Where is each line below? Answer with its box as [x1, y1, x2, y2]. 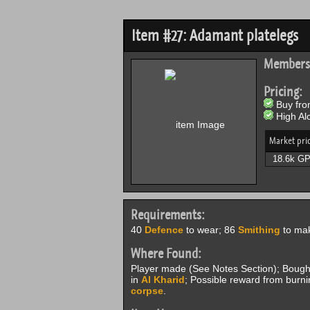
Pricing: [263, 83, 302, 100]
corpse [130, 285, 163, 296]
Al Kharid [140, 274, 185, 285]
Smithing [237, 224, 280, 235]
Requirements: [130, 206, 205, 224]
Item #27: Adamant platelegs [131, 26, 298, 46]
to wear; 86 [183, 224, 238, 235]
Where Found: [130, 245, 201, 262]
